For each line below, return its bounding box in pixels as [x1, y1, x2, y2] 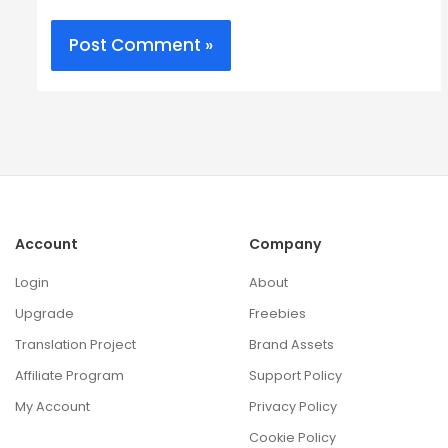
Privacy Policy [249, 397, 337, 415]
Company [249, 233, 321, 254]
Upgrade [15, 304, 74, 322]
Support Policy [249, 366, 342, 384]
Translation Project [15, 335, 136, 353]
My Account [15, 397, 90, 415]
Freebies [249, 304, 306, 322]
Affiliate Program [15, 366, 124, 384]
